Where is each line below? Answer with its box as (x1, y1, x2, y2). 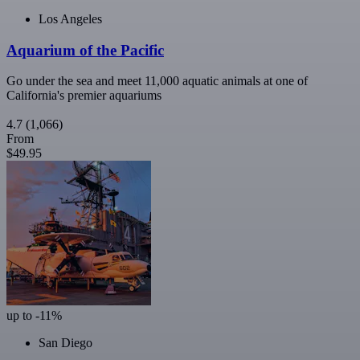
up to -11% (6, 309, 62, 323)
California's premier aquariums (6, 88, 162, 103)
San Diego (39, 336, 92, 350)
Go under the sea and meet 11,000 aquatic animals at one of (6, 74, 308, 88)
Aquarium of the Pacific (6, 41, 164, 59)
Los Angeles (39, 11, 102, 26)
